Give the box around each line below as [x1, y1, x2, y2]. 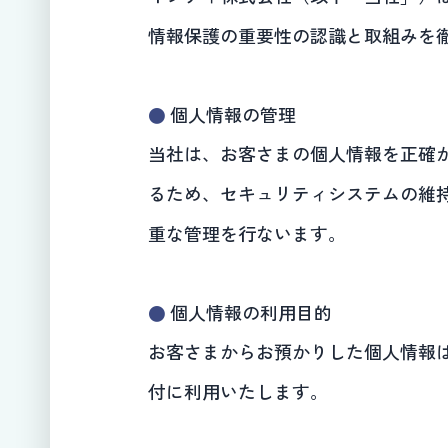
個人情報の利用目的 [169, 298, 332, 325]
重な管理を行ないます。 [147, 219, 346, 246]
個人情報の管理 [169, 101, 296, 128]
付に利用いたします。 [147, 377, 328, 404]
